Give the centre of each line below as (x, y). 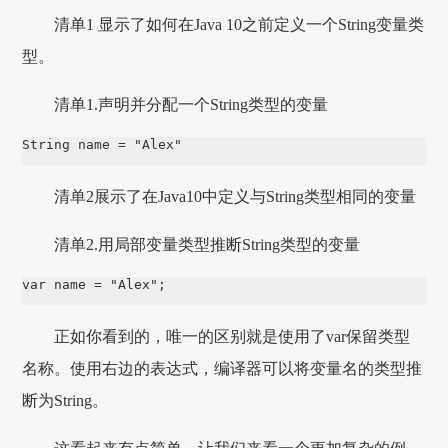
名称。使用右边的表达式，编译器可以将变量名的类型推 (222, 369)
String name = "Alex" (102, 145)
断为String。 (65, 401)
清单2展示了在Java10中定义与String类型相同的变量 (235, 197)
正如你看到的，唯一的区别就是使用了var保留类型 (232, 337)
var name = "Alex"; (94, 285)
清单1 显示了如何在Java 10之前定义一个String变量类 (239, 25)
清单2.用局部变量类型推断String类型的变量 (207, 245)
